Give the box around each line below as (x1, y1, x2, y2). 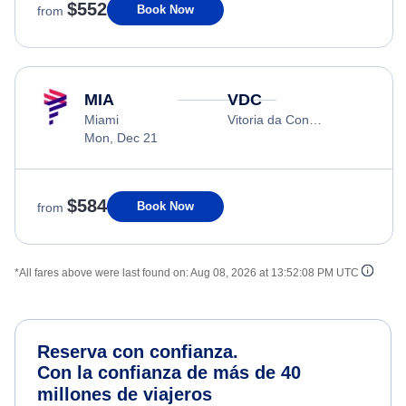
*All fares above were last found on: (14, 266, 190, 279)
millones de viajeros (37, 383, 212, 404)
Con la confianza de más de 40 (37, 362, 301, 382)
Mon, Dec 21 (84, 130, 158, 145)
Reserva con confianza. (37, 341, 238, 362)
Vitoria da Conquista (309, 111, 322, 127)
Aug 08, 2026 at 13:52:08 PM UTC (190, 266, 359, 279)
